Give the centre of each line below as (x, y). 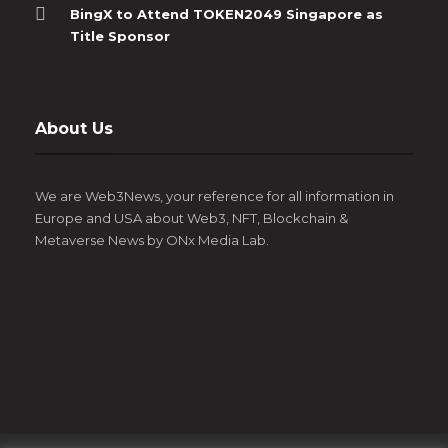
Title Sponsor (120, 35)
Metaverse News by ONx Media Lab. (152, 239)
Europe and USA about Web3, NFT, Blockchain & (191, 217)
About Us (74, 128)
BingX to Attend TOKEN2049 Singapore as (226, 13)
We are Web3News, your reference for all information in (214, 195)
